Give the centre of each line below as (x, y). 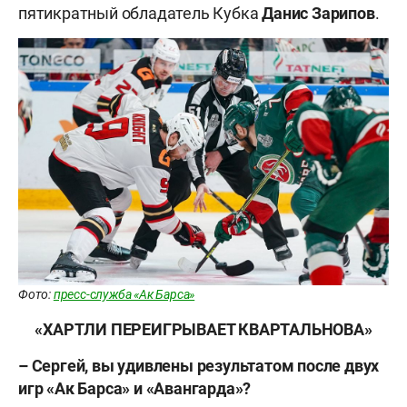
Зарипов (343, 14)
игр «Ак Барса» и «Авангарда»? (135, 389)
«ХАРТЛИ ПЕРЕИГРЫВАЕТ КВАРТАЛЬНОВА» (203, 330)
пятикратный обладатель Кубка (140, 14)
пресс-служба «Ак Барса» (124, 295)
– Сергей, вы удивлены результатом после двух (199, 366)
